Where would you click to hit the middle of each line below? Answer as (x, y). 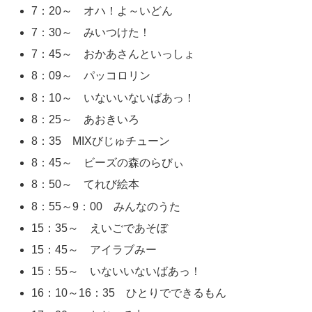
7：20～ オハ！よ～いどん (102, 10)
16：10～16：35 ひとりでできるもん (129, 293)
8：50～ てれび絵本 (86, 185)
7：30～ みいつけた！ (91, 33)
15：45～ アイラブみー (94, 249)
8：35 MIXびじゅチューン (101, 141)
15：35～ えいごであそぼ (100, 228)
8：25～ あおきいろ (86, 119)
